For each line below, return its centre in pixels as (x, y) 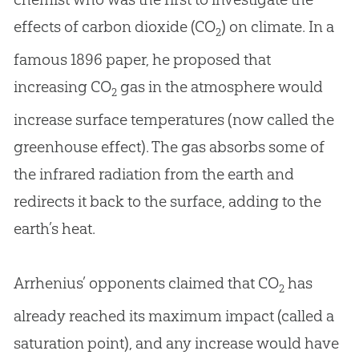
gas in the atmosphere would (220, 87)
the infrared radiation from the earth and (153, 173)
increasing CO (62, 87)
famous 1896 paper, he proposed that (142, 60)
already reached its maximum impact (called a (173, 315)
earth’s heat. (54, 228)
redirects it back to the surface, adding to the (167, 201)
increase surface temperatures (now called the (173, 119)
